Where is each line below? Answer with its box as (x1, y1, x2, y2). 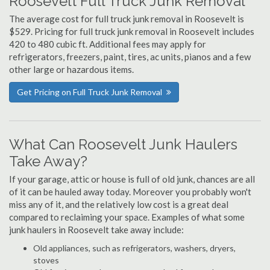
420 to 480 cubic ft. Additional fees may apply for (9, 39, 206, 49)
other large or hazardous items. (9, 64, 134, 75)
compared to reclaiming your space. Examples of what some (9, 212, 245, 222)
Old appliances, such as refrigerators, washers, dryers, (33, 243, 236, 253)
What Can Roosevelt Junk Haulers (9, 136, 237, 153)
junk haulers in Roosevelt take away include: (9, 224, 184, 235)
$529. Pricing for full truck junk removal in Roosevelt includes (9, 26, 254, 37)
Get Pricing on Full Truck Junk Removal (17, 87, 162, 97)
